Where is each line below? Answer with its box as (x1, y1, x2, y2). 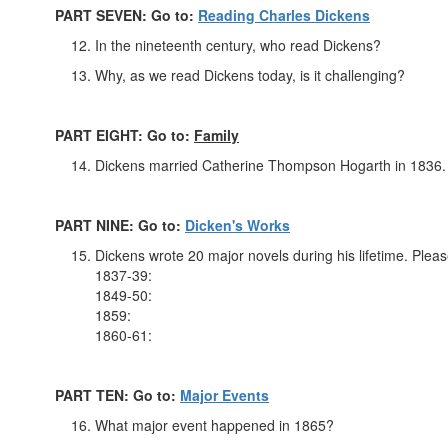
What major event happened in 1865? (95, 415, 338, 436)
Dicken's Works (185, 215, 290, 236)
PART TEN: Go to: (55, 385, 180, 406)
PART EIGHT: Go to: (55, 125, 194, 146)
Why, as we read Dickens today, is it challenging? (95, 65, 405, 86)
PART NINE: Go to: (55, 215, 185, 236)
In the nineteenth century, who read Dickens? (95, 35, 381, 56)
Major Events (180, 385, 269, 406)
